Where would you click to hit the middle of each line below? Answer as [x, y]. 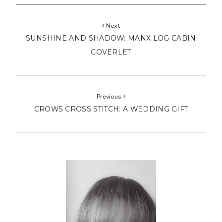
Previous [110, 97]
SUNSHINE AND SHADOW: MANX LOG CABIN [111, 38]
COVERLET [111, 52]
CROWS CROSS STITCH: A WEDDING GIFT [111, 109]
